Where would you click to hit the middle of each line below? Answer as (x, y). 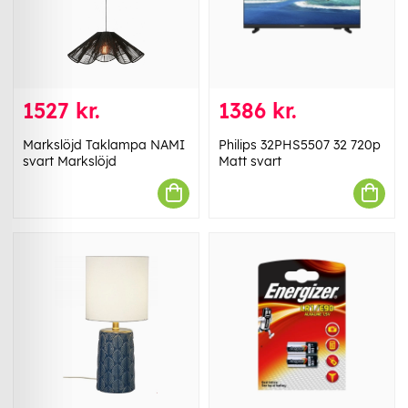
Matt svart (250, 161)
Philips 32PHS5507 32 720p (300, 144)
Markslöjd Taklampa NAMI (104, 144)
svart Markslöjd (70, 161)
